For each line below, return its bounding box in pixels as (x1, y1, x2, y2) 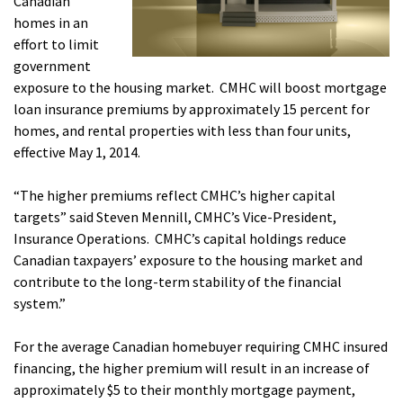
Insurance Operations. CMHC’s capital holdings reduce (13, 229, 346, 247)
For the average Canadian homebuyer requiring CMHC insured (13, 337, 388, 355)
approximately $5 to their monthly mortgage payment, (13, 381, 355, 399)
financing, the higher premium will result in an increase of (13, 359, 370, 377)
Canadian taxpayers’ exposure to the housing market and (13, 251, 363, 269)
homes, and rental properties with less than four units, (13, 121, 351, 139)
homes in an (13, 13, 88, 31)
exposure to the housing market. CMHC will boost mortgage (13, 78, 387, 96)
